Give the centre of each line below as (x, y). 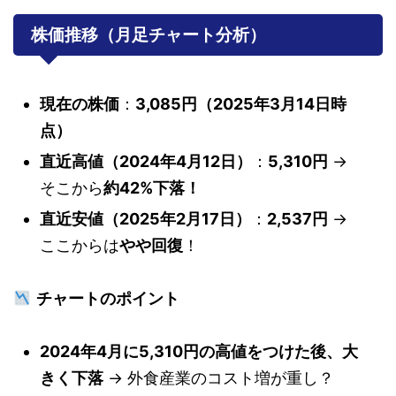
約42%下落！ (152, 187)
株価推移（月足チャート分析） (148, 34)
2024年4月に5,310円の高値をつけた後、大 (199, 351)
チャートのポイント (107, 298)
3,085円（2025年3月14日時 (241, 103)
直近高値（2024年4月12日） (146, 161)
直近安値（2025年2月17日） (145, 218)
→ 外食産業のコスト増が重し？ (219, 377)
